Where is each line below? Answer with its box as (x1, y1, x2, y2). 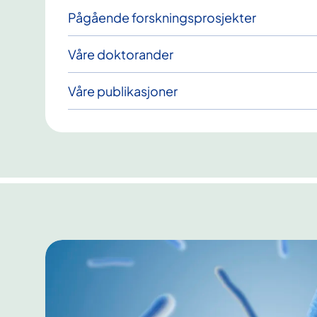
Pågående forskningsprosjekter (68, 9, 256, 26)
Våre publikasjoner (68, 83, 178, 100)
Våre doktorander (68, 46, 173, 63)
